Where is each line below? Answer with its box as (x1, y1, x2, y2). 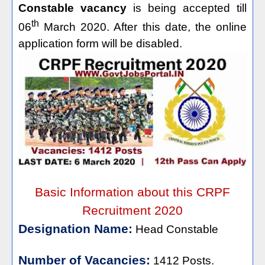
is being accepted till (127, 2, 247, 15)
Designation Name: (18, 222, 132, 237)
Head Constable (135, 223, 218, 236)
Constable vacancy (18, 2, 127, 15)
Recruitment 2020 (82, 203, 183, 218)
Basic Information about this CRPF (35, 185, 230, 200)
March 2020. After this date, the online (39, 21, 247, 34)
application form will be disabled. (18, 37, 182, 50)
